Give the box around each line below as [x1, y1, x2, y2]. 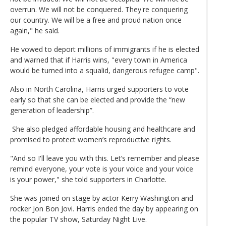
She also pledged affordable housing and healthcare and [10, 124, 195, 134]
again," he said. [10, 25, 60, 35]
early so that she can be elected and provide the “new [10, 94, 185, 104]
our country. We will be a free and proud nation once [10, 15, 182, 25]
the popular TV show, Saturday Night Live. [10, 214, 147, 224]
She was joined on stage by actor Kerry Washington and [10, 193, 193, 203]
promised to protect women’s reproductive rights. [10, 134, 172, 144]
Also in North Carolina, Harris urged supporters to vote [10, 84, 189, 94]
